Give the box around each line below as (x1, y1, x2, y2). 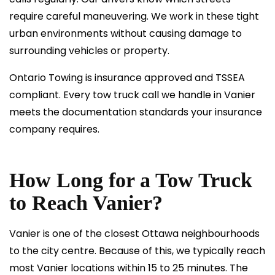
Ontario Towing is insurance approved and (9, 71, 215, 85)
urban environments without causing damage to (9, 26, 242, 41)
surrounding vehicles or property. (9, 44, 169, 58)
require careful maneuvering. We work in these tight (9, 9, 259, 23)
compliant (9, 88, 59, 102)
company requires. (9, 122, 99, 136)
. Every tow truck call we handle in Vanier (59, 88, 255, 102)
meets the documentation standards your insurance (9, 105, 262, 119)
